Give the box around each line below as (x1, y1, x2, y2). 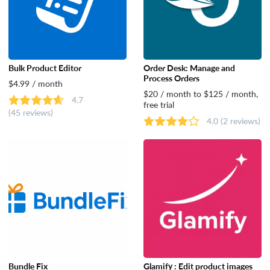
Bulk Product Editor (8, 63, 81, 72)
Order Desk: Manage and (143, 63, 235, 72)
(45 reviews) (8, 108, 53, 117)
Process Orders (143, 74, 199, 83)
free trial (143, 100, 174, 109)
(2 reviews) (220, 116, 260, 125)
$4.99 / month (8, 79, 63, 88)
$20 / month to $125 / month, (143, 89, 258, 98)
